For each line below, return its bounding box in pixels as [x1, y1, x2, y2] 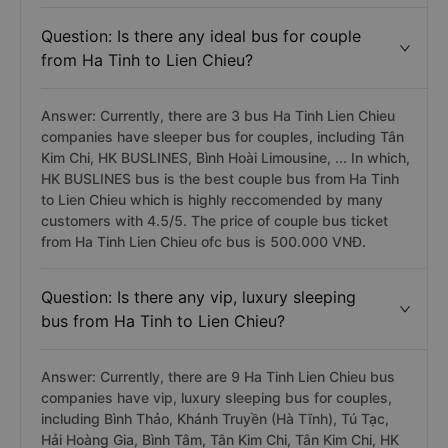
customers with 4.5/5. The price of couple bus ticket [41, 212, 388, 229]
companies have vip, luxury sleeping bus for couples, [41, 389, 392, 406]
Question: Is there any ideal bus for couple [41, 26, 361, 46]
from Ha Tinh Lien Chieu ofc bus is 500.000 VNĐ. [41, 233, 366, 250]
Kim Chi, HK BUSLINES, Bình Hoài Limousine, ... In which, [41, 149, 410, 166]
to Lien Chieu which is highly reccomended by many [41, 191, 383, 208]
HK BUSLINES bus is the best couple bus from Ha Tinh [41, 170, 399, 187]
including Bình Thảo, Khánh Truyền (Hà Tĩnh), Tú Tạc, [41, 410, 389, 427]
